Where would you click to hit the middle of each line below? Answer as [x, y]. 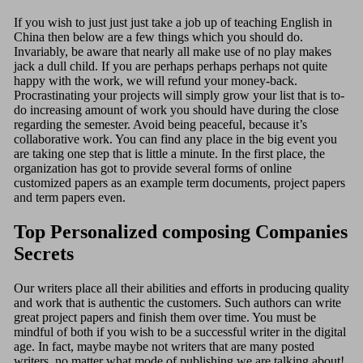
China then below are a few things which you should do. [158, 36]
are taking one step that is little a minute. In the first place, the [169, 153]
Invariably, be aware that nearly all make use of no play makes [172, 51]
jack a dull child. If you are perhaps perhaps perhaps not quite [170, 66]
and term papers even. [69, 197]
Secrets [43, 253]
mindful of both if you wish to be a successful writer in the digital [179, 331]
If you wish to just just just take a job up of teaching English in [173, 22]
